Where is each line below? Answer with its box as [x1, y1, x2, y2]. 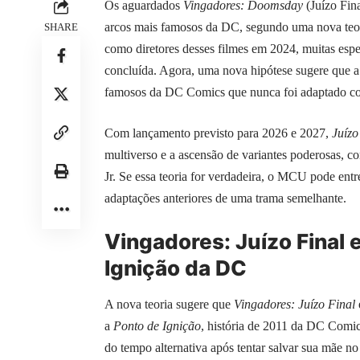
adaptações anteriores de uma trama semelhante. [104, 191, 346, 206]
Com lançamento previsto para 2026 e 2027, [104, 126, 332, 141]
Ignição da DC [104, 256, 247, 281]
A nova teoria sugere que [104, 297, 234, 311]
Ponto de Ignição [113, 318, 201, 333]
